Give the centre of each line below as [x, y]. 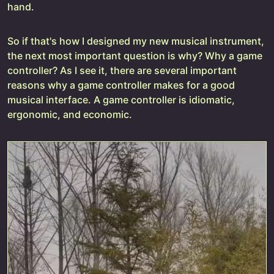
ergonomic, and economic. [70, 114]
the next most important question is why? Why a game [135, 55]
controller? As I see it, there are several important [122, 70]
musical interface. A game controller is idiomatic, [121, 99]
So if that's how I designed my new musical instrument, [136, 41]
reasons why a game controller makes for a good [121, 85]
